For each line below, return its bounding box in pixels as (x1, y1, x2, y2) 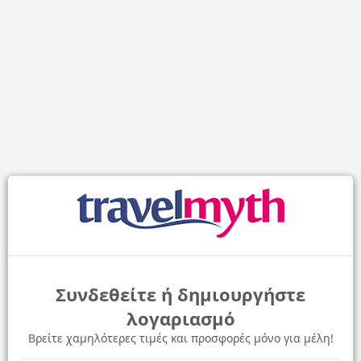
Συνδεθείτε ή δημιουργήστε (56, 282, 305, 306)
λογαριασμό (126, 306, 235, 330)
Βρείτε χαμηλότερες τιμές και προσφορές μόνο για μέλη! (27, 330, 334, 346)
